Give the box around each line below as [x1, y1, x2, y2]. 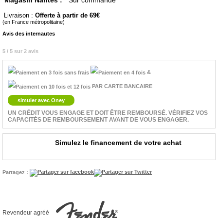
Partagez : [2, 169, 30, 176]
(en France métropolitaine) [2, 19, 65, 25]
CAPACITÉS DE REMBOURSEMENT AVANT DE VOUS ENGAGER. [8, 116, 189, 124]
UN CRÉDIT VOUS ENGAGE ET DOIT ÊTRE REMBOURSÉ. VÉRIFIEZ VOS [8, 109, 208, 117]
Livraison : [4, 12, 35, 19]
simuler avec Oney [18, 97, 65, 104]
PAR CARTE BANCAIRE [91, 83, 152, 90]
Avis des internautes [2, 31, 55, 37]
